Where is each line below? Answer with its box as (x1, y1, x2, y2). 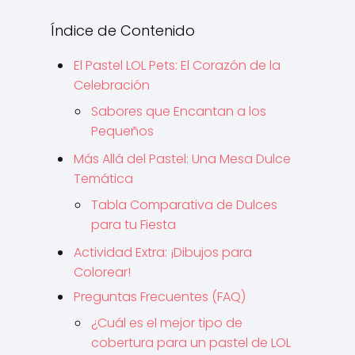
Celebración (74, 76, 150, 94)
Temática (74, 170, 133, 188)
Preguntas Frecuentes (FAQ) (74, 288, 246, 306)
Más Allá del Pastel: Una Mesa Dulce (74, 150, 291, 168)
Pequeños (91, 122, 154, 140)
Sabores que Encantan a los (91, 102, 266, 120)
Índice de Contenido (51, 21, 195, 40)
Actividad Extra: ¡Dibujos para (74, 243, 252, 261)
